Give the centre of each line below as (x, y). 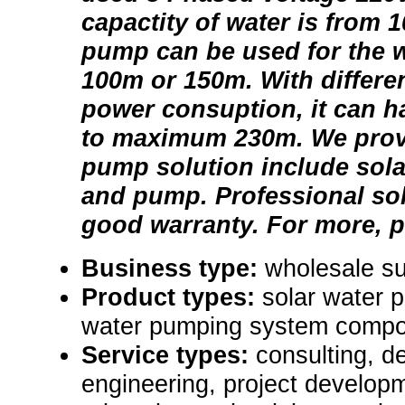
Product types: (172, 297)
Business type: (173, 268)
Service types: (169, 355)
